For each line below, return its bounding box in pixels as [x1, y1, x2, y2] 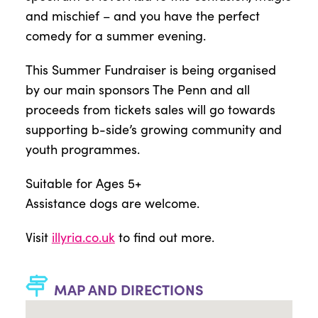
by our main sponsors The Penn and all [25, 80, 250, 98]
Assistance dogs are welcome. [25, 194, 199, 212]
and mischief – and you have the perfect [25, 6, 260, 24]
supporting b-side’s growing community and [25, 120, 282, 138]
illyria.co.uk [51, 228, 115, 246]
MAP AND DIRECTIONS [53, 279, 204, 299]
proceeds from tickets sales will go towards [25, 100, 275, 118]
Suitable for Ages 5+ [25, 174, 141, 192]
